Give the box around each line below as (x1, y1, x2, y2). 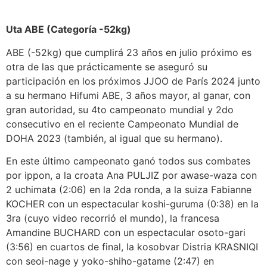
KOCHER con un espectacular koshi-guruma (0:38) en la (6, 198, 259, 210)
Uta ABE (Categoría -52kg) (6, 23, 131, 36)
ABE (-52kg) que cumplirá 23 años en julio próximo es (6, 46, 252, 58)
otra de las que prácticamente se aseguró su (6, 60, 207, 73)
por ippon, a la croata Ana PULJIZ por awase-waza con (6, 169, 257, 182)
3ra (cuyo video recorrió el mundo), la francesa (6, 212, 219, 225)
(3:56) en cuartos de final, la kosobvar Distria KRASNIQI (6, 241, 258, 253)
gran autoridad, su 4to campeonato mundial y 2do (6, 103, 234, 116)
